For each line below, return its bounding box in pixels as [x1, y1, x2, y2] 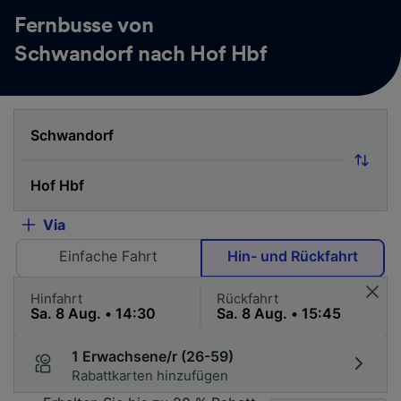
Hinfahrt [30, 289, 82, 307]
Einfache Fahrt [59, 246, 158, 265]
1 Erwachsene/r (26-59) [72, 346, 234, 365]
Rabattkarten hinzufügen [72, 366, 228, 384]
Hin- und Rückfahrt [226, 246, 358, 265]
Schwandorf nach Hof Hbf [14, 43, 268, 65]
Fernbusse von [14, 14, 154, 37]
